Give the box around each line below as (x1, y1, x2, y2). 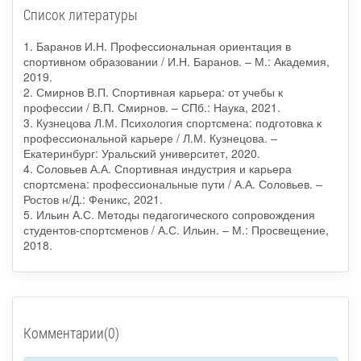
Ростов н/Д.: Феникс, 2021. (23, 190, 163, 207)
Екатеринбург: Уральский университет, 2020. (23, 144, 260, 161)
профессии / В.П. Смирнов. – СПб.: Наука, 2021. (23, 98, 280, 115)
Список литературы (23, 4, 138, 24)
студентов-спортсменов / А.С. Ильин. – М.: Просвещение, (23, 221, 329, 238)
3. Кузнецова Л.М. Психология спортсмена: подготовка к (23, 114, 322, 131)
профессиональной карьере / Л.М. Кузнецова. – (23, 129, 277, 146)
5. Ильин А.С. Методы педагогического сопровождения (23, 205, 315, 222)
